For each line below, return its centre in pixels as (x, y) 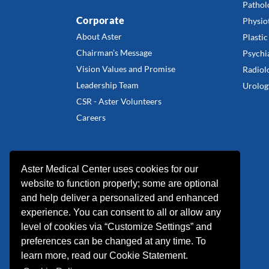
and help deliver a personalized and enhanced (120, 198)
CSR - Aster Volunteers (119, 101)
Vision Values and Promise (126, 69)
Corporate (101, 20)
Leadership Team (107, 85)
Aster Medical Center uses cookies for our (110, 169)
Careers (91, 117)
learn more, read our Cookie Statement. (105, 255)
